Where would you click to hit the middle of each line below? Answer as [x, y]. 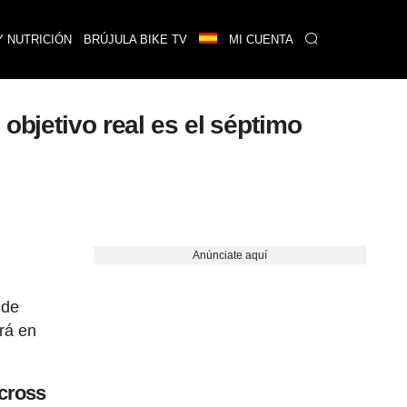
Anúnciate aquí [229, 255]
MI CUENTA [261, 40]
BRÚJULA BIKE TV [135, 40]
